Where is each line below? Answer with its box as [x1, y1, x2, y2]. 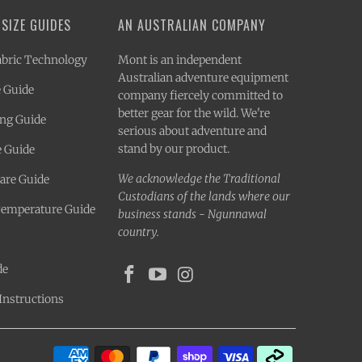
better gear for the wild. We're [118, 105, 270, 120]
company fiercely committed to [118, 87, 283, 103]
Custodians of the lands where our [118, 188, 290, 204]
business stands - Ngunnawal [118, 206, 267, 221]
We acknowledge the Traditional [118, 170, 280, 186]
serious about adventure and [118, 123, 267, 138]
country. [118, 224, 159, 239]
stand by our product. [118, 141, 229, 156]
